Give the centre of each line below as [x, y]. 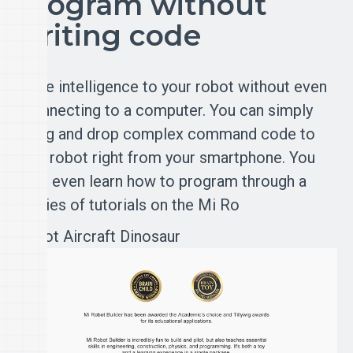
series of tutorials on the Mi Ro [132, 204]
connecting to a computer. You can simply [168, 110]
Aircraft [89, 236]
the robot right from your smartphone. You [169, 157]
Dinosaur [150, 236]
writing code [108, 35]
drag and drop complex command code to [169, 134]
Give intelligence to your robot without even [175, 86]
